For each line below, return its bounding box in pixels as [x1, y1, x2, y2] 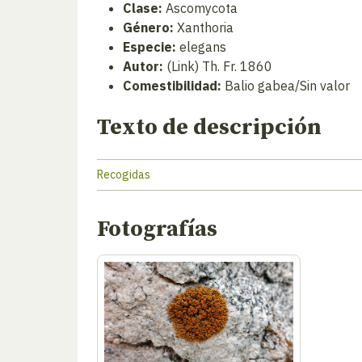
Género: [123, 19, 174, 36]
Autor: [123, 58, 163, 74]
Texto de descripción [97, 113, 322, 141]
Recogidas [97, 167, 150, 182]
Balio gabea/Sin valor [221, 78, 350, 94]
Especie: [123, 39, 176, 55]
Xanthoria [174, 19, 234, 36]
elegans [176, 39, 226, 55]
